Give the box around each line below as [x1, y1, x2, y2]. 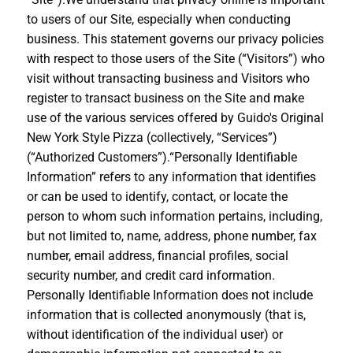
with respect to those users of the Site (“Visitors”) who [26, 50, 325, 66]
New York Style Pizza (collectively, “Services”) [26, 129, 277, 145]
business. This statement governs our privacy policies [26, 31, 324, 46]
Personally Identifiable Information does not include [26, 287, 313, 303]
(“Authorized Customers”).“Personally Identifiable [26, 149, 297, 165]
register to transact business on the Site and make [26, 90, 304, 106]
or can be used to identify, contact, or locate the [26, 188, 288, 204]
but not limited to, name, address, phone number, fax [26, 228, 317, 243]
